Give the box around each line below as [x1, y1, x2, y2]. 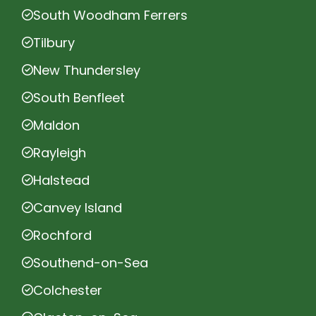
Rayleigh [33, 143, 86, 162]
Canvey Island [33, 198, 122, 217]
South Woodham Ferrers [33, 6, 188, 24]
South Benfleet [33, 88, 125, 107]
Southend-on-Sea [33, 253, 148, 272]
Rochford [33, 226, 92, 244]
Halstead [33, 171, 90, 189]
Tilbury [33, 33, 75, 51]
